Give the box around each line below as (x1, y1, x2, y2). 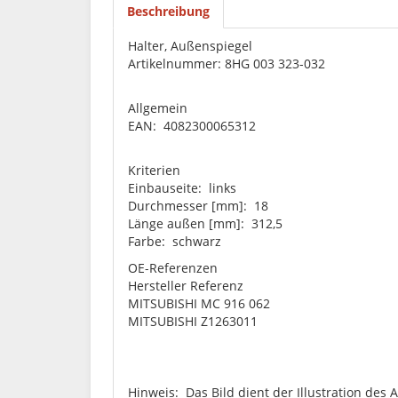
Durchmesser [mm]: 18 (128, 197, 268, 215)
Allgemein (128, 99, 187, 117)
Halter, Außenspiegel (128, 37, 252, 55)
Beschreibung (127, 3, 210, 20)
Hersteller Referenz (128, 277, 243, 295)
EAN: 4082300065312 (128, 117, 256, 135)
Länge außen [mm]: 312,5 (128, 215, 283, 233)
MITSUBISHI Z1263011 (128, 313, 258, 330)
